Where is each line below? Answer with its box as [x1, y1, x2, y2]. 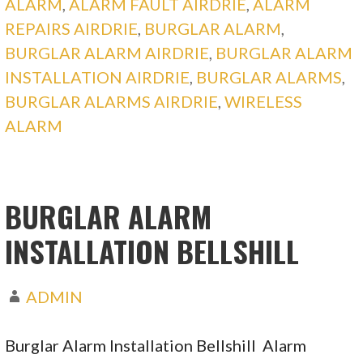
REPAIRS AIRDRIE [5, 18, 139, 38]
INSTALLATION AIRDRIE [5, 66, 190, 87]
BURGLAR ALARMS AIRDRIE [5, 91, 219, 111]
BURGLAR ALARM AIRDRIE [5, 42, 210, 62]
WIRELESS [224, 91, 303, 111]
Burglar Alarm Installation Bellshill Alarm [5, 335, 307, 356]
